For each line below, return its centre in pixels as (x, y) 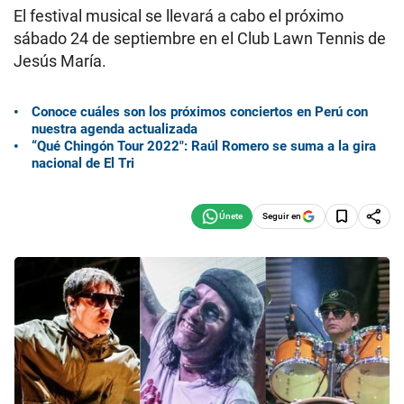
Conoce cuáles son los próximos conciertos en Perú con (200, 111)
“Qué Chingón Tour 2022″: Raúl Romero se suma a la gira (204, 146)
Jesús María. (60, 61)
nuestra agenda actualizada (115, 129)
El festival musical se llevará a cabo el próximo (179, 16)
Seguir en (282, 216)
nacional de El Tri (83, 163)
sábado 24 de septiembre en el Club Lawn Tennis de (200, 38)
